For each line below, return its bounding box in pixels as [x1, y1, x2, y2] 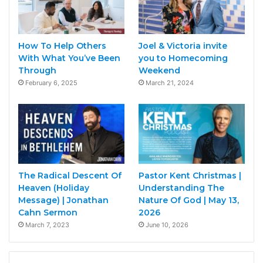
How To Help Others [18, 40, 106, 51]
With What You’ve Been [18, 52, 120, 63]
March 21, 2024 [145, 78, 194, 87]
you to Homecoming [138, 52, 228, 63]
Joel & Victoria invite [138, 40, 227, 51]
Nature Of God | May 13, [138, 195, 239, 206]
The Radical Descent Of [18, 170, 122, 181]
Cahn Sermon [18, 207, 77, 218]
